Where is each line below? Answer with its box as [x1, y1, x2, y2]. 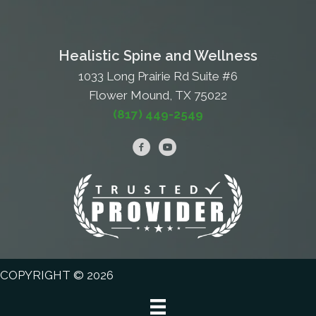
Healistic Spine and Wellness [59, 47, 257, 65]
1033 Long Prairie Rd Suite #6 [78, 69, 238, 84]
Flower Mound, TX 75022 [89, 88, 227, 103]
